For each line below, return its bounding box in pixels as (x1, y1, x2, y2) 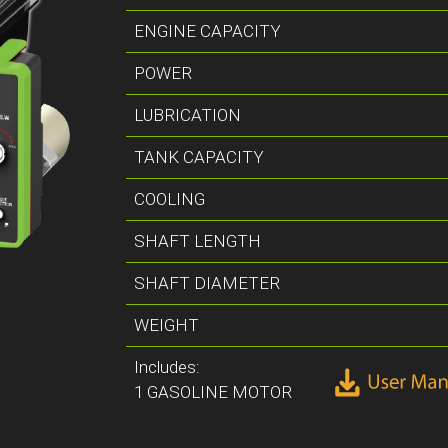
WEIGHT (134, 314, 200, 335)
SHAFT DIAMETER (134, 272, 281, 293)
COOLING (134, 188, 206, 209)
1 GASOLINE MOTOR (134, 381, 293, 402)
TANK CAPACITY (134, 146, 265, 167)
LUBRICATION (134, 104, 242, 125)
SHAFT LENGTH (134, 230, 262, 251)
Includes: (134, 356, 201, 377)
